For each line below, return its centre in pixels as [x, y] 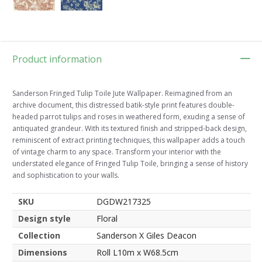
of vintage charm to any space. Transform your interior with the [117, 152]
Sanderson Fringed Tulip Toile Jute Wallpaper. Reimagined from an [122, 94]
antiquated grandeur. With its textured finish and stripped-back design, [130, 129]
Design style [44, 219]
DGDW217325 [124, 202]
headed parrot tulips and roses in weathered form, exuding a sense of [129, 117]
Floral [107, 219]
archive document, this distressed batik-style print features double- [123, 105]
